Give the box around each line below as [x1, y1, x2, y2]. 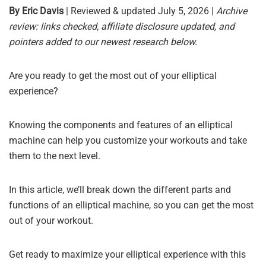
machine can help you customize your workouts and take [9, 135, 247, 146]
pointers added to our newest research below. [9, 36, 197, 47]
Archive [216, 5, 247, 17]
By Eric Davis [9, 5, 64, 17]
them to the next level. [9, 150, 100, 161]
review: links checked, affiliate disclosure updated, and [9, 21, 235, 32]
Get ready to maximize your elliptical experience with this [9, 249, 246, 260]
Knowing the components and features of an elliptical [9, 119, 233, 131]
